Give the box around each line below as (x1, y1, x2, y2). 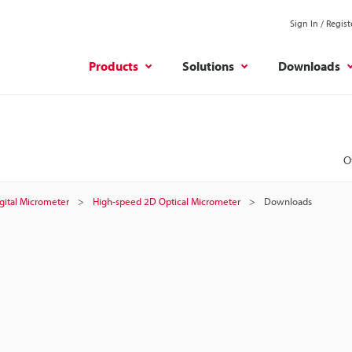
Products (89, 57, 138, 74)
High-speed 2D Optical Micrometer (93, 195, 240, 207)
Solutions (182, 57, 234, 74)
